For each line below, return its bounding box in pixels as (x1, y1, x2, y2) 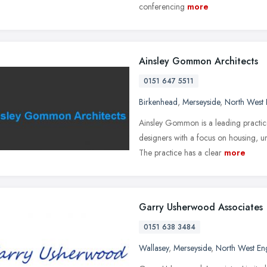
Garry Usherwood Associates (139, 200, 263, 214)
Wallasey (139, 241, 169, 254)
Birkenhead (139, 95, 178, 108)
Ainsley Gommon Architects (139, 54, 258, 68)
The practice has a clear (139, 146, 222, 159)
